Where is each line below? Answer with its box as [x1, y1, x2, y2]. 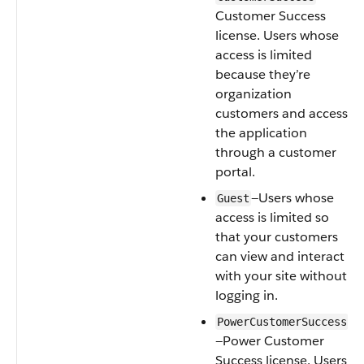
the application [215, 124, 307, 141]
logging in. [215, 287, 278, 304]
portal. [215, 163, 255, 180]
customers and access [215, 105, 348, 122]
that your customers [215, 228, 338, 245]
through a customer [215, 144, 336, 161]
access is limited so [215, 209, 329, 226]
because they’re [215, 66, 310, 83]
